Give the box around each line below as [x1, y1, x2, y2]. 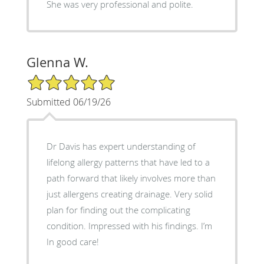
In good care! [46, 236, 99, 248]
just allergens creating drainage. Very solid [46, 188, 174, 200]
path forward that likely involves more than [46, 172, 216, 184]
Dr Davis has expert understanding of [46, 140, 196, 153]
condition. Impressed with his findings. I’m [46, 220, 88, 232]
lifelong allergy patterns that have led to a [46, 156, 210, 169]
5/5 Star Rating [26, 73, 85, 85]
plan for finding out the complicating [46, 204, 190, 216]
